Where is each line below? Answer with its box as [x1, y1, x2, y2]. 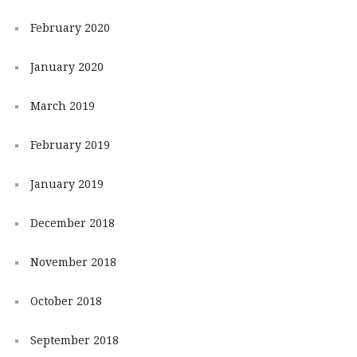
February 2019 [29, 139, 110, 152]
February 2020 [29, 22, 110, 35]
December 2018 [29, 217, 115, 230]
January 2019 [29, 178, 104, 191]
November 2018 [29, 256, 116, 269]
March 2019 [29, 100, 95, 113]
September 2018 [29, 334, 119, 347]
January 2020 [29, 61, 104, 74]
